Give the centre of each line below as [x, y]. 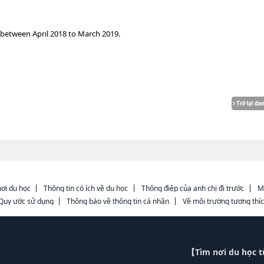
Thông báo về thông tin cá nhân [118, 201]
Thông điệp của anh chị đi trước [193, 188]
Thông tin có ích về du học [86, 188]
